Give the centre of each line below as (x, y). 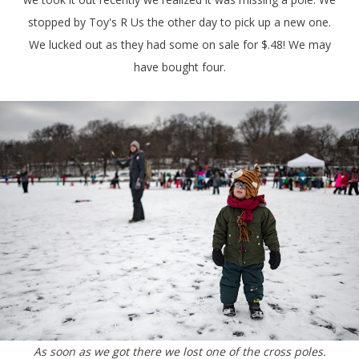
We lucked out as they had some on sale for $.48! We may (179, 44)
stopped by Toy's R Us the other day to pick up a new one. (179, 22)
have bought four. (179, 67)
